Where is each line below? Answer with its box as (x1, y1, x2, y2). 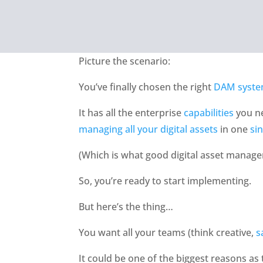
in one (218, 122, 251, 136)
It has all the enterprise (79, 106, 184, 119)
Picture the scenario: (79, 54, 171, 68)
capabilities (184, 106, 234, 119)
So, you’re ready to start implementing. (79, 174, 252, 187)
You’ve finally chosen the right (79, 80, 214, 93)
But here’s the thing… (79, 200, 174, 213)
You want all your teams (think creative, (79, 225, 257, 239)
